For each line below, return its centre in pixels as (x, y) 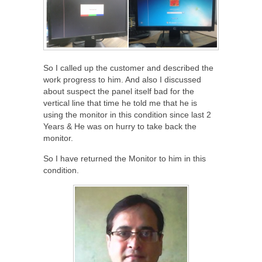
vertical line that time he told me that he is (120, 103)
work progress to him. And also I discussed (122, 80)
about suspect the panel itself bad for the (119, 92)
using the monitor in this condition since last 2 (127, 115)
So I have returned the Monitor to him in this (125, 159)
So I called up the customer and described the (128, 68)
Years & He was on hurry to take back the (120, 127)
